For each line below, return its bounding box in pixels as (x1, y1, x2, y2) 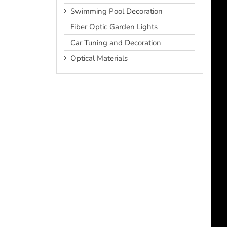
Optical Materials (70, 53, 128, 63)
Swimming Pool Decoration (70, 6, 163, 16)
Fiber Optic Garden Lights (70, 21, 158, 32)
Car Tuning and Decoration (70, 37, 161, 48)
